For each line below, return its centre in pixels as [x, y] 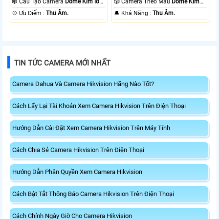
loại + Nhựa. [130, 10]
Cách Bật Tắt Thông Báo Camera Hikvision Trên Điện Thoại [93, 194]
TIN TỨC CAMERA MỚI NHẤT [62, 63]
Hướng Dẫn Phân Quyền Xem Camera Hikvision [77, 172]
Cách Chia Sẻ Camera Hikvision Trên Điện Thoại [78, 150]
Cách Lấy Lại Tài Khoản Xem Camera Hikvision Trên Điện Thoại [99, 106]
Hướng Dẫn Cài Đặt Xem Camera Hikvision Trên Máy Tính [91, 128]
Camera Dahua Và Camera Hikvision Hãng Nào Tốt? [83, 84]
